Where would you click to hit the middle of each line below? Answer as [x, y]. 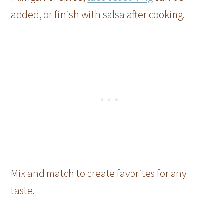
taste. [23, 190]
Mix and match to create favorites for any [99, 173]
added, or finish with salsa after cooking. [98, 14]
